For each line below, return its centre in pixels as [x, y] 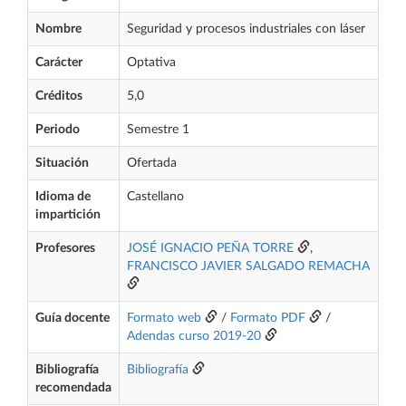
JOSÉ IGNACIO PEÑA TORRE [210, 248]
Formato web [164, 318]
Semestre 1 [158, 130]
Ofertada [152, 163]
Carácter [59, 63]
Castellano [155, 197]
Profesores [65, 248]
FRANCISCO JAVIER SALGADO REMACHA [248, 266]
